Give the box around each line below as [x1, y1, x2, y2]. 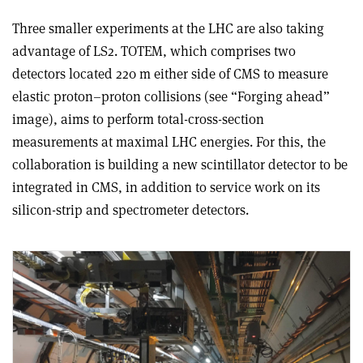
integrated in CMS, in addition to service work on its [12, 177, 320, 196]
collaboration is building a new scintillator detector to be [12, 155, 348, 173]
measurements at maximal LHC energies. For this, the [12, 132, 326, 151]
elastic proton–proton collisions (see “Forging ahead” [12, 87, 330, 105]
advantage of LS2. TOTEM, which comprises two [12, 41, 296, 60]
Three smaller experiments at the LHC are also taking [12, 19, 324, 37]
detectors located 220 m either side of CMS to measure [12, 64, 328, 83]
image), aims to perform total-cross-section [12, 109, 264, 128]
